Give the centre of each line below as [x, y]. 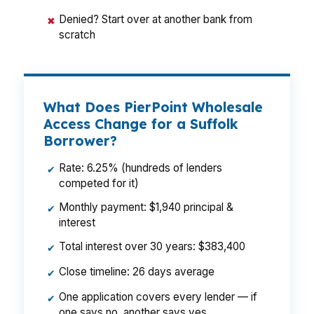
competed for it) [99, 183]
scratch [77, 35]
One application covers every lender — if [158, 297]
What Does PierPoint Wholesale [153, 107]
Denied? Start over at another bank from [156, 19]
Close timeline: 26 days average [137, 272]
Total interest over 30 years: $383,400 [152, 246]
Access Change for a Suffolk [141, 124]
